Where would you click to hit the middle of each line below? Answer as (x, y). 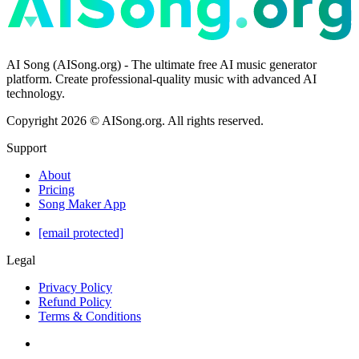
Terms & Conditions (90, 317)
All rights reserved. (216, 121)
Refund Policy (75, 302)
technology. (36, 94)
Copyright (32, 121)
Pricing (56, 190)
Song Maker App (82, 204)
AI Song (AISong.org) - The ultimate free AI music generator (161, 65)
